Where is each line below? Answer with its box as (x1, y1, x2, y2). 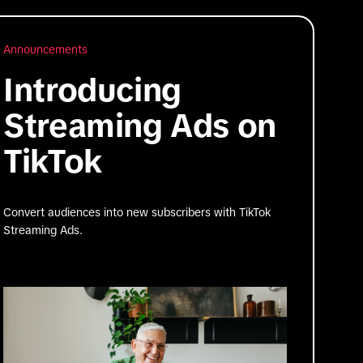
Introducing (3, 71, 181, 108)
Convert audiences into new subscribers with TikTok (3, 205, 271, 219)
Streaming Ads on (3, 107, 276, 143)
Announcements (3, 42, 88, 56)
